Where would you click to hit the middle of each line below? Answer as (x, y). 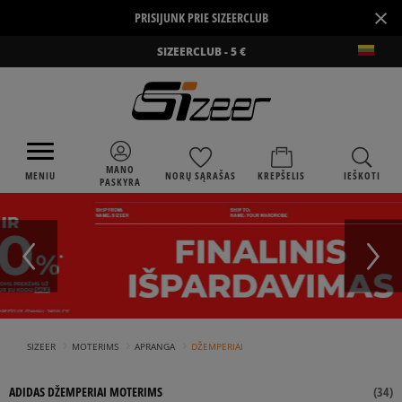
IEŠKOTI (362, 175)
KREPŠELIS (282, 175)
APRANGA (155, 346)
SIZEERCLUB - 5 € (201, 52)
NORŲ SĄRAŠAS (201, 175)
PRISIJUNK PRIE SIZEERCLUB (201, 17)
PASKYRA (121, 181)
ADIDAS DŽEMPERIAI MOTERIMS (86, 392)
